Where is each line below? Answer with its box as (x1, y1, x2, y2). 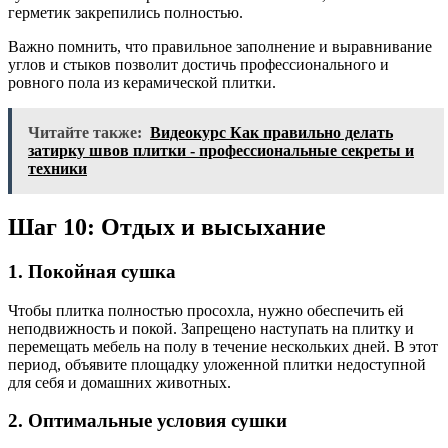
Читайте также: (28, 124, 142, 142)
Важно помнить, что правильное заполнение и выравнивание (8, 38, 432, 56)
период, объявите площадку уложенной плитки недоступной (8, 355, 426, 373)
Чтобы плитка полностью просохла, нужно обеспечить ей (8, 301, 404, 319)
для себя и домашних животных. (8, 373, 231, 391)
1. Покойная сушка (8, 260, 176, 282)
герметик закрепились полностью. (8, 4, 243, 22)
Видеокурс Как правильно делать (150, 124, 393, 142)
